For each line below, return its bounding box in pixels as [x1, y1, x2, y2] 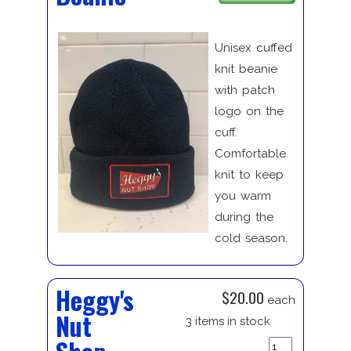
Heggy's [55, 281, 134, 319]
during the [214, 210, 273, 225]
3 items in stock [186, 314, 270, 329]
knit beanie [214, 62, 277, 77]
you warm [214, 189, 271, 204]
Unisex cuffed [214, 41, 292, 56]
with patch [214, 83, 275, 98]
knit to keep [214, 168, 284, 183]
